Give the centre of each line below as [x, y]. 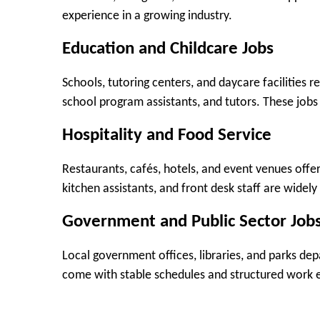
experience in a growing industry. [147, 16]
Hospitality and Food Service [167, 136]
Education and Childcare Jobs [168, 49]
